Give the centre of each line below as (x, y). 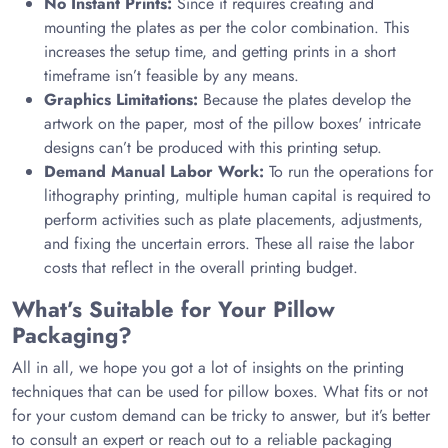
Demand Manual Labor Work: (156, 171)
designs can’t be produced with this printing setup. (213, 147)
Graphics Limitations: (123, 99)
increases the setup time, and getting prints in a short (220, 51)
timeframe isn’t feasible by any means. (171, 75)
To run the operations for (351, 171)
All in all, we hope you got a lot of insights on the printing (208, 367)
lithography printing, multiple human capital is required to (237, 195)
